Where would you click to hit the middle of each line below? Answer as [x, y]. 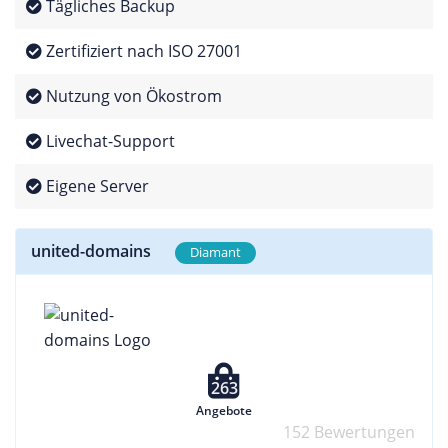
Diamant [215, 252]
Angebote [224, 410]
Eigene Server [95, 186]
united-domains [91, 251]
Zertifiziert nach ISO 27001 [141, 51]
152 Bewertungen [348, 431]
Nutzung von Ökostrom [131, 96]
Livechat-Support [108, 141]
